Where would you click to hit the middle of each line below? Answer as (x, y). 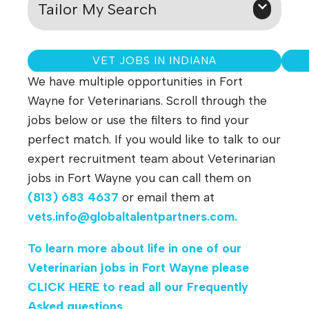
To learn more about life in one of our (134, 248)
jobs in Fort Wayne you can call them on (139, 178)
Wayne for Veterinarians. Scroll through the (147, 101)
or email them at (167, 197)
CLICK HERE (63, 286)
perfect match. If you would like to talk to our (154, 139)
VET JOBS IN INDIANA (154, 61)
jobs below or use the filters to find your (138, 120)
